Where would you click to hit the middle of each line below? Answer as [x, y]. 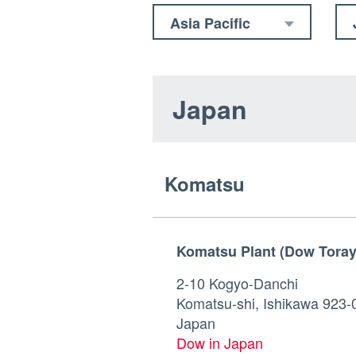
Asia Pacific [210, 23]
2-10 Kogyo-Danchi [237, 283]
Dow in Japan [220, 342]
